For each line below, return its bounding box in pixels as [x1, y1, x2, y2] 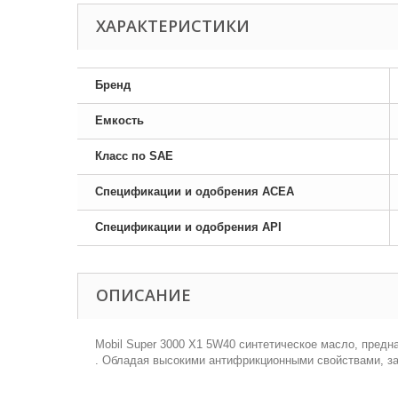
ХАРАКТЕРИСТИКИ [96, 15, 250, 36]
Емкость [95, 114, 144, 127]
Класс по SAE [95, 149, 173, 163]
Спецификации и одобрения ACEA [95, 185, 294, 198]
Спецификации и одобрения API [95, 220, 282, 234]
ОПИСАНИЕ [96, 284, 191, 306]
